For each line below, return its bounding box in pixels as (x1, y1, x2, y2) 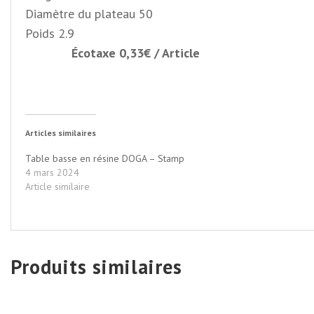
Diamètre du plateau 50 (25, 6, 153, 22)
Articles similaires (25, 128, 96, 139)
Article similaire (25, 180, 90, 193)
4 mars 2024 (25, 166, 79, 179)
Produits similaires (11, 254, 182, 280)
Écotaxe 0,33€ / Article (71, 45, 200, 62)
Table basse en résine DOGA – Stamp (25, 152, 184, 165)
